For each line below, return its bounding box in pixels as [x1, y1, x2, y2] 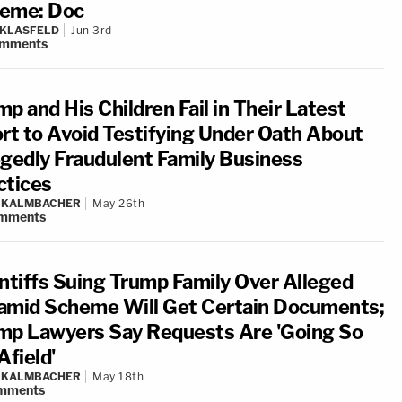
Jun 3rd [71, 23, 112, 37]
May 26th [92, 197, 144, 210]
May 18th [92, 370, 144, 383]
